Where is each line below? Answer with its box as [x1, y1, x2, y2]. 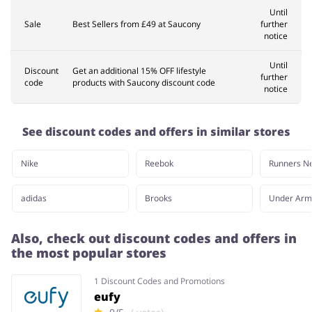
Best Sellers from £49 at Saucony [72, 18, 201, 31]
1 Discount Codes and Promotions [93, 274, 225, 287]
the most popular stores [11, 244, 166, 262]
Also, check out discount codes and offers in [11, 230, 297, 247]
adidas [21, 192, 47, 205]
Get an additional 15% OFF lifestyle [72, 65, 206, 77]
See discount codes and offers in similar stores [22, 124, 290, 140]
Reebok [145, 157, 173, 170]
